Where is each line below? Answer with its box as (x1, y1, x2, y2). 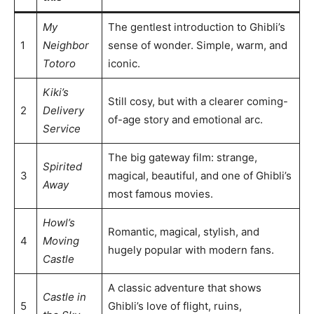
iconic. (107, 56, 140, 70)
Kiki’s (42, 85, 69, 99)
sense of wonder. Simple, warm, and (107, 38, 287, 52)
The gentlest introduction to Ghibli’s (107, 20, 285, 34)
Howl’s (42, 215, 75, 229)
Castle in (42, 289, 86, 303)
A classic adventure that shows (107, 280, 261, 294)
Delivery (42, 103, 84, 117)
